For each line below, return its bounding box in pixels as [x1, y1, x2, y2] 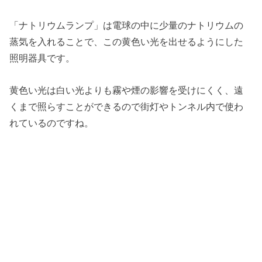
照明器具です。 [9, 53, 75, 64]
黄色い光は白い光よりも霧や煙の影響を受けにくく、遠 [9, 84, 244, 95]
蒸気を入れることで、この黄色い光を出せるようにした [9, 36, 244, 47]
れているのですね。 [9, 117, 94, 128]
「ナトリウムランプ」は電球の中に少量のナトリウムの [9, 20, 244, 31]
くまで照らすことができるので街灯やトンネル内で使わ [9, 101, 244, 112]
